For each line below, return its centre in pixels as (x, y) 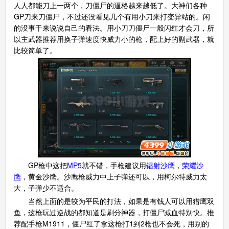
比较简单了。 (35, 50)
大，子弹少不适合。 (46, 187)
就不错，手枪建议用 (114, 165)
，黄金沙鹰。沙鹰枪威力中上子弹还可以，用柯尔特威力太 (114, 176)
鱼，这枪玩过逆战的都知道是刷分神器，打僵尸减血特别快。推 (114, 212)
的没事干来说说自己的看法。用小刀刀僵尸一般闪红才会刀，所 (114, 27)
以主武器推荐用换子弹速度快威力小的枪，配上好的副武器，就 (114, 39)
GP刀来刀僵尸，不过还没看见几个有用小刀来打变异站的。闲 (112, 16)
